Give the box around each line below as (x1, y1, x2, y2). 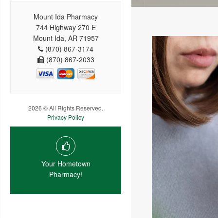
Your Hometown (41, 158, 91, 168)
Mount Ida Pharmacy (34, 11, 98, 21)
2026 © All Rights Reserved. (28, 103, 103, 112)
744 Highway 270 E (36, 22, 96, 32)
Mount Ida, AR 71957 (33, 33, 99, 43)
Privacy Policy (47, 112, 84, 121)
